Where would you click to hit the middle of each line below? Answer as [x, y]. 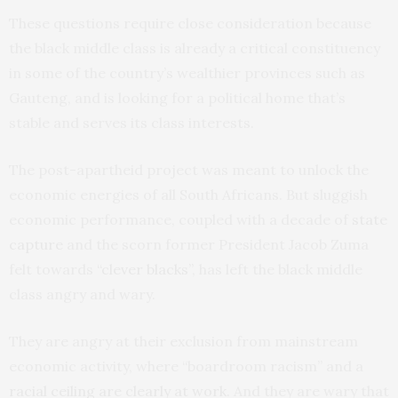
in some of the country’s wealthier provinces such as [187, 73]
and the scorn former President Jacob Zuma [216, 245]
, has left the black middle [277, 270]
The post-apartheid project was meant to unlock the [189, 170]
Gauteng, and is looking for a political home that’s [177, 98]
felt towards [53, 270]
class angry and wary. [82, 295]
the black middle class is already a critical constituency [195, 48]
